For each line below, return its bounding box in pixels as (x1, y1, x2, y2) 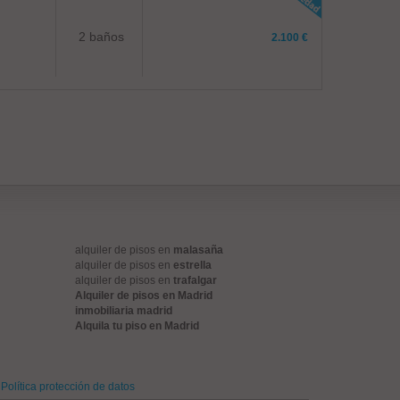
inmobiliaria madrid (74, 304, 172, 317)
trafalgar (172, 274, 217, 287)
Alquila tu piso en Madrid (74, 320, 199, 332)
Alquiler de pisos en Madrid (74, 289, 212, 302)
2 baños (79, 29, 125, 44)
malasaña (172, 244, 223, 256)
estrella (172, 259, 212, 271)
